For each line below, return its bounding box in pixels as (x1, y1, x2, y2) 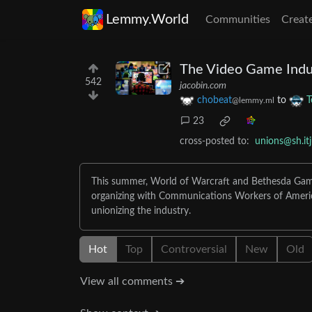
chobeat (197, 95, 232, 106)
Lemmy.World (106, 13, 189, 26)
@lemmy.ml (232, 96, 274, 105)
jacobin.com (180, 81, 226, 91)
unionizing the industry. (91, 206, 191, 217)
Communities (205, 14, 270, 25)
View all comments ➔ (80, 276, 185, 288)
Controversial (161, 244, 227, 256)
